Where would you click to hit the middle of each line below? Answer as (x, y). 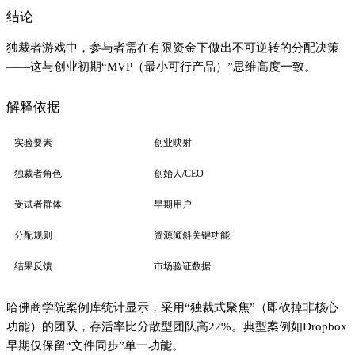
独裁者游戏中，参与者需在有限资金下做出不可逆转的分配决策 (173, 47)
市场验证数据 (182, 266)
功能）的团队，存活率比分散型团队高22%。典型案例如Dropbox (177, 326)
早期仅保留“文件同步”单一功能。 (95, 345)
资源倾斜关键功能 (192, 235)
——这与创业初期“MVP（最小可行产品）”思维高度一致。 (161, 66)
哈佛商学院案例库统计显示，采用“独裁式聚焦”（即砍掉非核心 (172, 307)
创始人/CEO (179, 173)
